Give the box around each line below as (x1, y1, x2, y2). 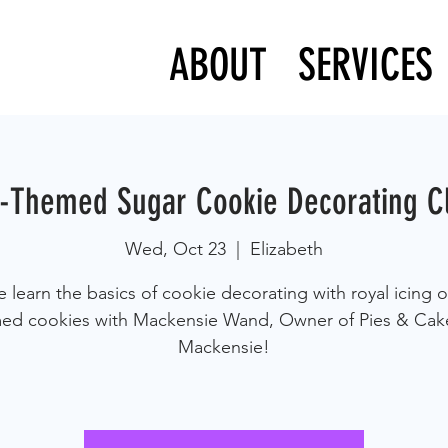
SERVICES (298, 39, 433, 91)
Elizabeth (250, 238, 323, 261)
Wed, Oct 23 (125, 238, 226, 261)
